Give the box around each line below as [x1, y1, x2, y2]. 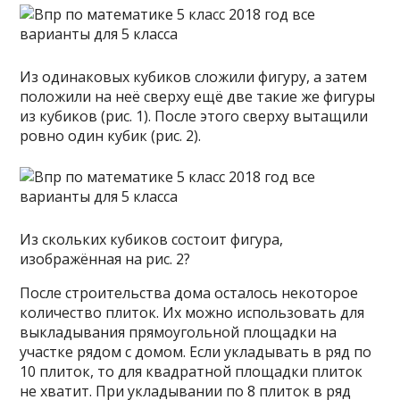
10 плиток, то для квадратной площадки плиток [20, 362, 363, 381]
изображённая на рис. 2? [20, 249, 191, 269]
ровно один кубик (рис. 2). [20, 126, 202, 146]
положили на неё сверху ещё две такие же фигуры [20, 87, 376, 106]
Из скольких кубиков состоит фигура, [20, 229, 284, 249]
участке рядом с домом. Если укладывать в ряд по [20, 342, 372, 362]
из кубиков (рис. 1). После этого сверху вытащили [20, 106, 369, 126]
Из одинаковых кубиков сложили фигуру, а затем [20, 67, 368, 87]
